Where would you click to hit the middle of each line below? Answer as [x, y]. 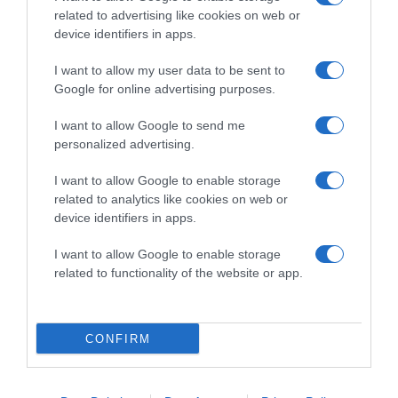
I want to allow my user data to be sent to [170, 70]
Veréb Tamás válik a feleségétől [118, 111]
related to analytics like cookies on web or [171, 199]
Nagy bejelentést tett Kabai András [128, 380]
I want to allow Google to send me [150, 125]
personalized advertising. [124, 144]
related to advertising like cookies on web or [177, 15]
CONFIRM [118, 338]
